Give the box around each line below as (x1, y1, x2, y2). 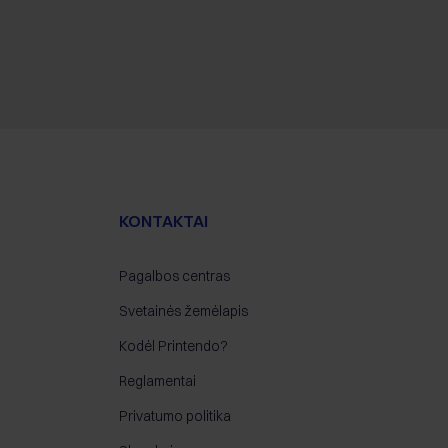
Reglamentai (118, 372, 196, 391)
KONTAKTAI (118, 211, 208, 232)
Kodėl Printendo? (118, 337, 228, 356)
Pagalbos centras (118, 267, 230, 286)
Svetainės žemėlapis (118, 302, 248, 321)
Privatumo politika (118, 407, 231, 426)
